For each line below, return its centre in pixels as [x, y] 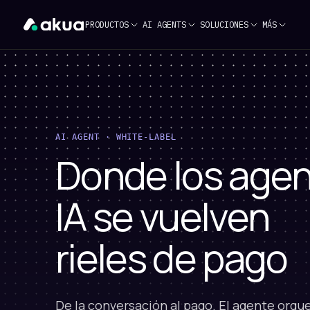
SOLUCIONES [224, 24]
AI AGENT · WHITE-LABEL [116, 137]
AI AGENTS [164, 24]
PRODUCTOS [107, 24]
